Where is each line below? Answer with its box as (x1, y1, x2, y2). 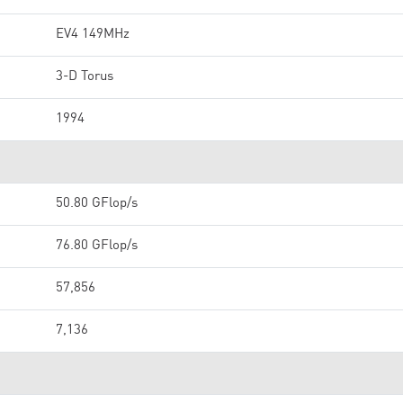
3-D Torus (56, 70, 113, 84)
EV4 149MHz (56, 28, 130, 41)
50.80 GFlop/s (56, 197, 138, 210)
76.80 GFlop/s (56, 239, 138, 253)
